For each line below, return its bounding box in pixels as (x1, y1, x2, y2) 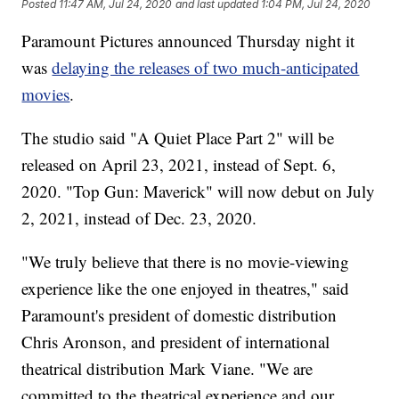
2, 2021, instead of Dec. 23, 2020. (21, 207, 257, 230)
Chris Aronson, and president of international (21, 330, 330, 354)
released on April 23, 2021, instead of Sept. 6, (21, 153, 337, 176)
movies (21, 83, 70, 106)
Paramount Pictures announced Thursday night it (21, 29, 355, 53)
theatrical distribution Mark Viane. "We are (21, 357, 313, 380)
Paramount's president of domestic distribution (21, 304, 338, 327)
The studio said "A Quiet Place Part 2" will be (21, 126, 335, 150)
